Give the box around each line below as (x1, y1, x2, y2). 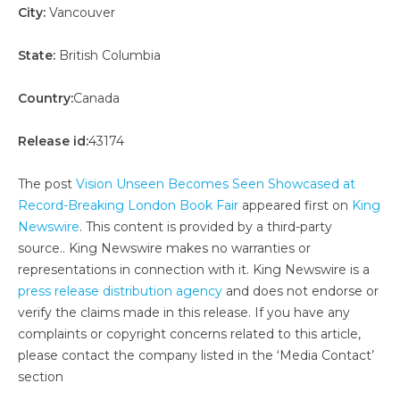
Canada (73, 89, 120, 106)
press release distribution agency (18, 282, 222, 299)
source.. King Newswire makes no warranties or (18, 239, 311, 256)
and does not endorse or (222, 282, 379, 299)
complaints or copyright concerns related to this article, (18, 325, 361, 342)
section (18, 368, 63, 385)
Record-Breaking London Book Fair (18, 196, 238, 213)
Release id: (18, 132, 88, 149)
